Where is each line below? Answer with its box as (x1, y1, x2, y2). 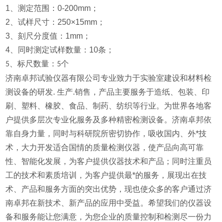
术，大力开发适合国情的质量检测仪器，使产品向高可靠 (5, 143, 204, 152)
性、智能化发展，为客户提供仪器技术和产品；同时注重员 (5, 157, 212, 166)
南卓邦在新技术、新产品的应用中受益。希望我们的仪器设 (5, 199, 212, 208)
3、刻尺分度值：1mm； (5, 32, 91, 41)
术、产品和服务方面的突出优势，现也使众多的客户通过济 (5, 185, 212, 194)
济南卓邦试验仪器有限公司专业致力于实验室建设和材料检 (5, 74, 212, 83)
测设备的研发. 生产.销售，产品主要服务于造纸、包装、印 (5, 88, 210, 97)
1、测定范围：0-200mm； (5, 4, 99, 13)
